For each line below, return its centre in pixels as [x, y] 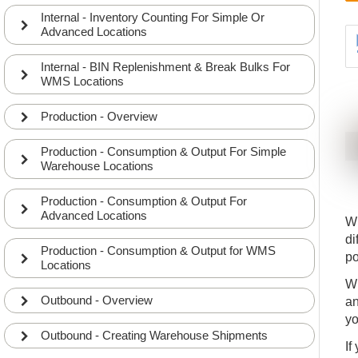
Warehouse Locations [97, 166]
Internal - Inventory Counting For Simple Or [153, 17]
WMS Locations [82, 81]
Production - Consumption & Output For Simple [163, 151]
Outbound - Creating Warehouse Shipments [154, 335]
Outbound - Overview [97, 300]
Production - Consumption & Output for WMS [158, 251]
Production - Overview [99, 116]
